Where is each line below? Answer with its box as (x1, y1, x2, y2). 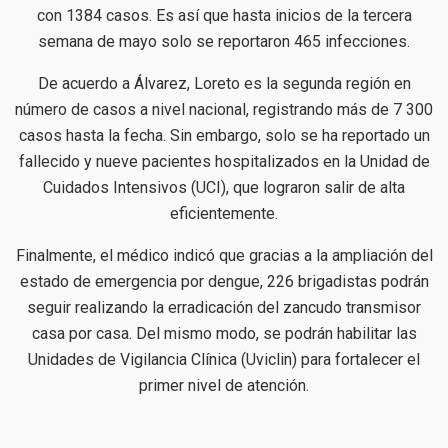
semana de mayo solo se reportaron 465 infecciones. (38, 32, 410, 52)
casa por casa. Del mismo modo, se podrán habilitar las (31, 324, 417, 344)
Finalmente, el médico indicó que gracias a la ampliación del (15, 246, 433, 266)
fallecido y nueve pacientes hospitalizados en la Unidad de (18, 152, 430, 172)
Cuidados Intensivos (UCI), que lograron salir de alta (43, 178, 405, 198)
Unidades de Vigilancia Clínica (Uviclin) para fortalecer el (28, 350, 420, 370)
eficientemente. (170, 204, 278, 224)
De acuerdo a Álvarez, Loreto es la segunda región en (37, 74, 411, 94)
